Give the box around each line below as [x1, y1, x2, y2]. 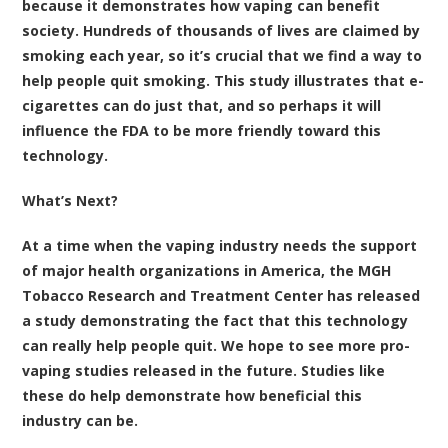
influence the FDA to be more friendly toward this [22, 121, 382, 141]
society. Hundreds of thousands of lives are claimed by [22, 21, 421, 41]
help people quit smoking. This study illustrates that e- [22, 71, 425, 91]
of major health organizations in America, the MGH [22, 261, 392, 281]
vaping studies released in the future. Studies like [22, 361, 386, 381]
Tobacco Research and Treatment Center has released [22, 286, 421, 306]
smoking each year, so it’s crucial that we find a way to [22, 46, 423, 66]
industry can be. [22, 411, 139, 431]
